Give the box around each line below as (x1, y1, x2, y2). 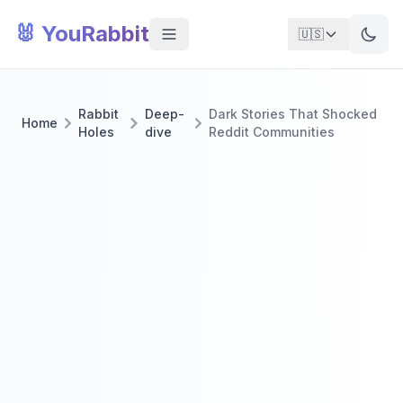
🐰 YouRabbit (14, 21, 149, 47)
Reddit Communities (208, 124, 335, 139)
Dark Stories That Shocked (208, 106, 377, 121)
